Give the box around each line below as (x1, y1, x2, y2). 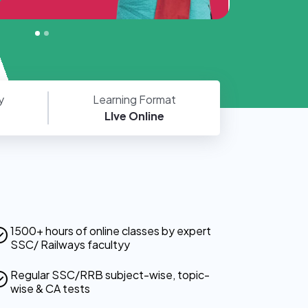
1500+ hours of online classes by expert (10, 223, 212, 239)
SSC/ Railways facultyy (10, 237, 131, 252)
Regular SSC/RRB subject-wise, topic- (10, 267, 210, 283)
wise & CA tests (10, 281, 91, 296)
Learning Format (93, 92, 177, 107)
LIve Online (104, 109, 165, 124)
